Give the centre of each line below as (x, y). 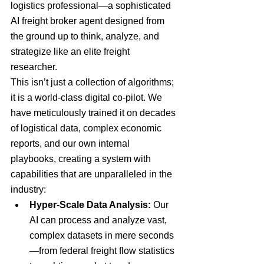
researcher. (34, 67)
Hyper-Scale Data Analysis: (90, 205)
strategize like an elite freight (71, 52)
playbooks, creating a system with (82, 159)
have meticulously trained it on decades (94, 113)
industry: (28, 189)
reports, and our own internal (71, 143)
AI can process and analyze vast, (99, 220)
